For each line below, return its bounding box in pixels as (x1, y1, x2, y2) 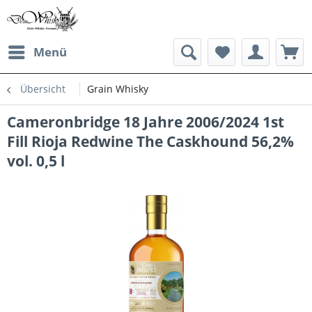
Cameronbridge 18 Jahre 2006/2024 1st (7, 112, 284, 132)
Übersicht (20, 82, 65, 95)
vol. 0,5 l (7, 151, 65, 171)
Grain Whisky (87, 82, 148, 95)
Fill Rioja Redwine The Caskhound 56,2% (7, 132, 294, 151)
